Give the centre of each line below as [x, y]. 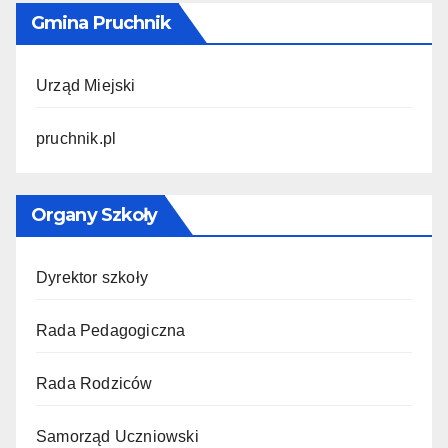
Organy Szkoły [94, 215]
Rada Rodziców [94, 384]
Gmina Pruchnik [101, 23]
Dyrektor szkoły [92, 278]
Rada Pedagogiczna [111, 331]
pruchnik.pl [76, 139]
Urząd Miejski [86, 86]
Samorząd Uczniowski [117, 437]
